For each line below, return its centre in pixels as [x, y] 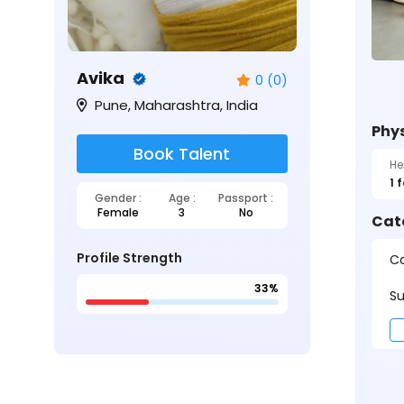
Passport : [246, 198]
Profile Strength [129, 258]
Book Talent [182, 154]
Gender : [118, 198]
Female [118, 212]
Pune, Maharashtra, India [174, 105]
